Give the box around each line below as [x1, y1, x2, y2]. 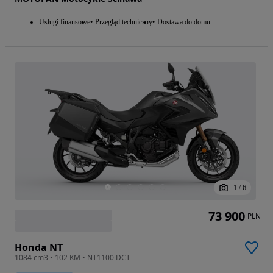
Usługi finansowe [39, 17, 90, 26]
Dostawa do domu [157, 17, 210, 26]
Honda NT [15, 241, 63, 255]
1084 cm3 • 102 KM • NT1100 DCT [15, 252, 130, 263]
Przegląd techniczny [95, 17, 152, 26]
